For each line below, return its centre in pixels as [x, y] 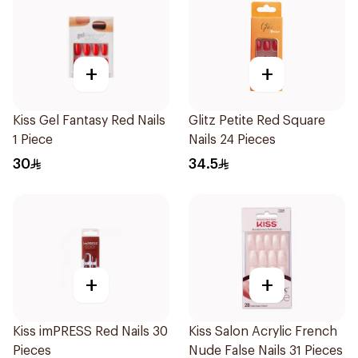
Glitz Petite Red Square [257, 121]
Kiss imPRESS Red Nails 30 [90, 332]
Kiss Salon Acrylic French [263, 332]
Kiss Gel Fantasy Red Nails [89, 121]
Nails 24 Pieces [232, 140]
